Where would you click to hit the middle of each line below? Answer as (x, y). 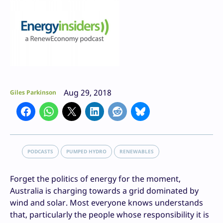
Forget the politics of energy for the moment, (95, 179)
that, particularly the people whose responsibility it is (110, 215)
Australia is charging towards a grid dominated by (104, 191)
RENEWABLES (137, 152)
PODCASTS (40, 152)
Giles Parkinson (33, 93)
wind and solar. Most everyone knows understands (107, 203)
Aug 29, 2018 (88, 93)
